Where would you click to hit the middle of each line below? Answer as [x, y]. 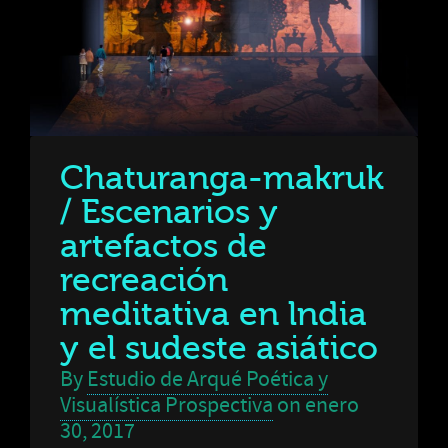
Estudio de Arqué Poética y [207, 379]
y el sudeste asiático [219, 348]
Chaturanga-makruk [222, 178]
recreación [144, 280]
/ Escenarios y [169, 212]
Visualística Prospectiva [166, 405]
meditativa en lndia [213, 314]
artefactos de [163, 246]
